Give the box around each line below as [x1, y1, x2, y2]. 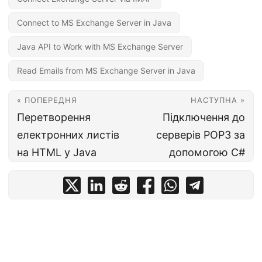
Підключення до [163, 111, 245, 123]
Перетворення [17, 111, 91, 123]
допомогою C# [169, 146, 245, 158]
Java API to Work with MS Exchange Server [17, 42, 183, 51]
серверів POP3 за [156, 129, 245, 141]
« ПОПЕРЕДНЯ [17, 95, 77, 105]
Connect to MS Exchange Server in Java [17, 18, 171, 27]
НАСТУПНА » [191, 95, 245, 105]
